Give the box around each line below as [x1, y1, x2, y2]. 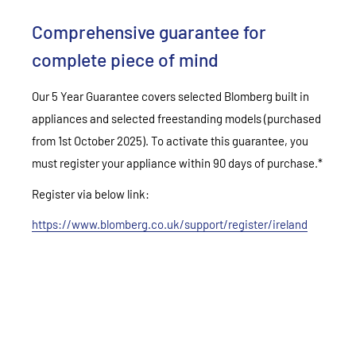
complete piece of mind [32, 48, 219, 72]
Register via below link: [32, 186, 149, 201]
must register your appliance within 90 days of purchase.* [32, 156, 323, 171]
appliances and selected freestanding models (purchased [32, 111, 321, 126]
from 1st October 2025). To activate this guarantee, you [32, 133, 308, 149]
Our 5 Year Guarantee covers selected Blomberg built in [32, 89, 309, 104]
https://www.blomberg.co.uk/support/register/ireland [32, 217, 308, 232]
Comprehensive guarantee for [32, 21, 266, 44]
